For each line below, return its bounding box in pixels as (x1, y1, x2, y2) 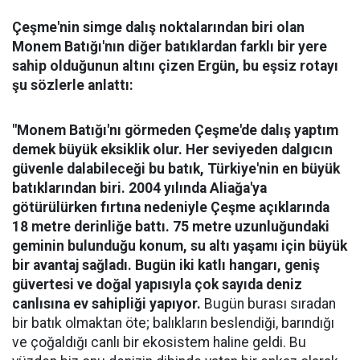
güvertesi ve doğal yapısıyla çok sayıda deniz (12, 276, 302, 292)
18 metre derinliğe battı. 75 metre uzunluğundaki (12, 218, 329, 235)
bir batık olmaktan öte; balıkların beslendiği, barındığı (12, 314, 334, 331)
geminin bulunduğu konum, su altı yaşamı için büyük (12, 237, 347, 254)
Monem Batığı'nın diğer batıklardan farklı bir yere (12, 38, 327, 55)
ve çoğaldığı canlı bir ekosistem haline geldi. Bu (12, 333, 306, 350)
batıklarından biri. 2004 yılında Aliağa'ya (12, 179, 267, 196)
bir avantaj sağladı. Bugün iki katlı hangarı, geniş (12, 256, 320, 273)
